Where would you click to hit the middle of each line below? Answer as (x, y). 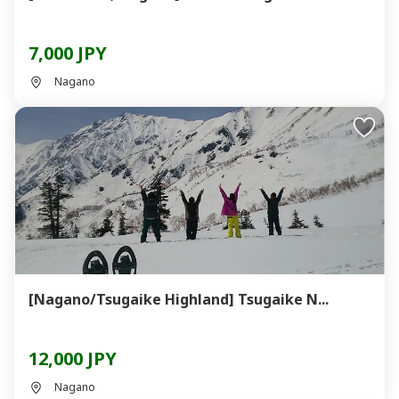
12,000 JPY (73, 358)
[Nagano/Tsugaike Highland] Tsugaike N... (179, 299)
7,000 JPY (68, 53)
